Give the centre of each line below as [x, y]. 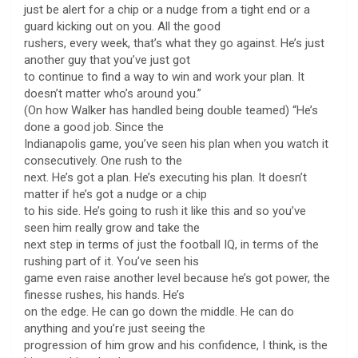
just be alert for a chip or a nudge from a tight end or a [167, 9]
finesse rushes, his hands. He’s [104, 294]
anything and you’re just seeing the [115, 328]
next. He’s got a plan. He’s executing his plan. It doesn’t [165, 177]
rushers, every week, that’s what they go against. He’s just [174, 43]
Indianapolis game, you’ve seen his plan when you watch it [176, 143]
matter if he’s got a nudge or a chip [115, 194]
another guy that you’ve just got [107, 60]
